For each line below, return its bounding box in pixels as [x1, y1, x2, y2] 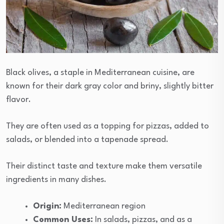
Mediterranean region [61, 202, 145, 211]
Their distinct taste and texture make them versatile [6, 162, 202, 171]
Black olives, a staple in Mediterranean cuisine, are [6, 68, 194, 77]
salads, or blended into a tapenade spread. [6, 135, 168, 144]
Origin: [33, 202, 61, 211]
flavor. [6, 95, 31, 104]
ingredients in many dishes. [6, 175, 106, 184]
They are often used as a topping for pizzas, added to [6, 122, 209, 131]
